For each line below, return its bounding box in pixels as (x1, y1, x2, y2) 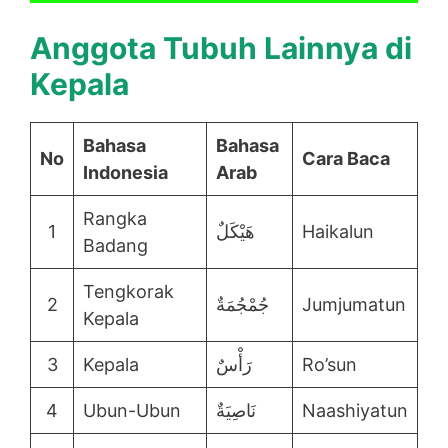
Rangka (83, 208, 147, 230)
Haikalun (302, 221, 374, 243)
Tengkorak (83, 281, 174, 303)
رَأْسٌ (216, 354, 252, 376)
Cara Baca (302, 148, 390, 170)
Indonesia (83, 162, 168, 184)
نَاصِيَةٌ (216, 400, 256, 422)
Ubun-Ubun (83, 400, 181, 422)
